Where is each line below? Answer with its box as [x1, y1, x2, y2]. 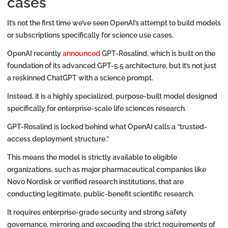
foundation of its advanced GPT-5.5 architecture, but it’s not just [7, 62, 216, 70]
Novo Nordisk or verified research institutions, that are [7, 178, 184, 186]
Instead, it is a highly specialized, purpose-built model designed [7, 92, 217, 101]
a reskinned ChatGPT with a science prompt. [7, 74, 153, 82]
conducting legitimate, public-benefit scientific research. [7, 190, 194, 198]
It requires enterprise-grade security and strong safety [7, 208, 187, 217]
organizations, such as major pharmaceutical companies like [7, 165, 206, 174]
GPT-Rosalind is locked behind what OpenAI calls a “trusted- [7, 123, 207, 131]
